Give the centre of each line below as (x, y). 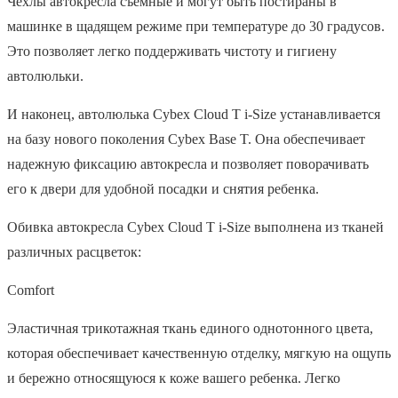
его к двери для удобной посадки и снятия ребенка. (163, 188)
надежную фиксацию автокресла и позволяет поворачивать (188, 163)
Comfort (31, 290)
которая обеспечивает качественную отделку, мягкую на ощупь (199, 353)
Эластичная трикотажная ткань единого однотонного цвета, (190, 328)
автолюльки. (45, 76)
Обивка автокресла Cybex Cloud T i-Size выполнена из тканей (195, 227)
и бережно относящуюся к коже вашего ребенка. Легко (174, 378)
